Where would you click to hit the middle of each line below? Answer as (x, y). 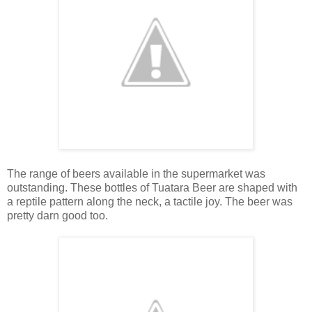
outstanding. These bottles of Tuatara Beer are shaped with (152, 187)
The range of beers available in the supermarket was (136, 173)
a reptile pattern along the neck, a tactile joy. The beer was (150, 201)
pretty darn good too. (57, 215)
